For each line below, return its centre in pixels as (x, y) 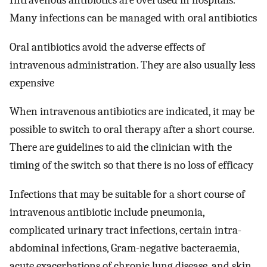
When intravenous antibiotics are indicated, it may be (132, 112)
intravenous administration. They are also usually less (132, 65)
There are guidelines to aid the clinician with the (121, 148)
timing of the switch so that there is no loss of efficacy (131, 165)
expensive (32, 83)
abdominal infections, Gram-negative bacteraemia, (124, 248)
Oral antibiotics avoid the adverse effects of (107, 47)
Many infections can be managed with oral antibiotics (133, 18)
